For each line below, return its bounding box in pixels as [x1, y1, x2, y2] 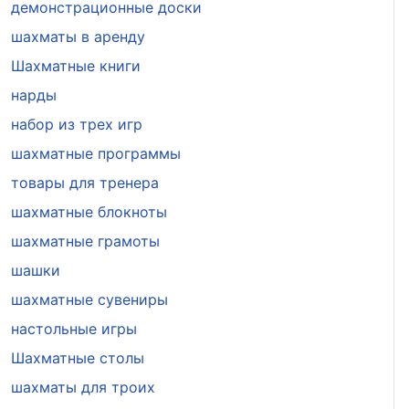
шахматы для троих [10, 377, 155, 396]
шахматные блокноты [10, 202, 167, 221]
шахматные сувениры [10, 289, 168, 309]
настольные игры [10, 319, 137, 338]
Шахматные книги [10, 56, 141, 75]
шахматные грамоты [10, 231, 160, 250]
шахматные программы [10, 143, 181, 163]
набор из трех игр [10, 114, 142, 133]
